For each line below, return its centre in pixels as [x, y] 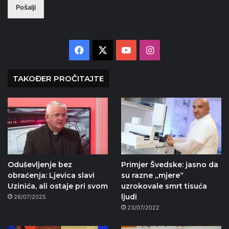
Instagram [175, 50]
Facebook [105, 50]
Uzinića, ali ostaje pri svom [58, 186]
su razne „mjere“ [152, 175]
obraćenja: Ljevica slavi [51, 175]
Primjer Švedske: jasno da [169, 164]
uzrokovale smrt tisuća [164, 186]
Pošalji [26, 7]
